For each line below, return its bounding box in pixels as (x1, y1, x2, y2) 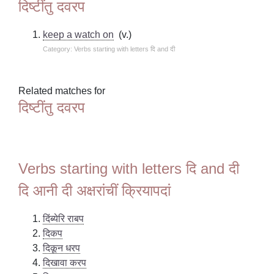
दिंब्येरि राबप (43, 213, 84, 224)
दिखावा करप (43, 257, 87, 268)
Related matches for (18, 85, 106, 96)
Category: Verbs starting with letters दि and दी (43, 45, 176, 53)
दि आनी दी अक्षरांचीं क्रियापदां (18, 182, 171, 199)
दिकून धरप (43, 242, 81, 253)
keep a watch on (43, 29, 114, 40)
